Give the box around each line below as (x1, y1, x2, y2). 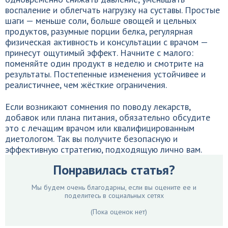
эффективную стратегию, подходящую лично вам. (5, 144, 202, 155)
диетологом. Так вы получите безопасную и (5, 133, 178, 145)
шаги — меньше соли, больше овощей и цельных (5, 15, 196, 26)
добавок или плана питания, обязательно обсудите (5, 111, 210, 123)
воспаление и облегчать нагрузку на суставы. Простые (5, 4, 220, 16)
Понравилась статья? (53, 161, 175, 178)
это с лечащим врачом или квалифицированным (5, 122, 194, 134)
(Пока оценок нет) (89, 207, 147, 216)
